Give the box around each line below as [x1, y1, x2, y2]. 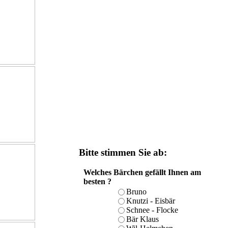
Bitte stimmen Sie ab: [79, 147, 167, 158]
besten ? [83, 177, 111, 186]
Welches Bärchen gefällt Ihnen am [83, 168, 201, 177]
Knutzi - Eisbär [126, 196, 175, 206]
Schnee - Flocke [126, 206, 178, 215]
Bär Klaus [126, 215, 159, 224]
